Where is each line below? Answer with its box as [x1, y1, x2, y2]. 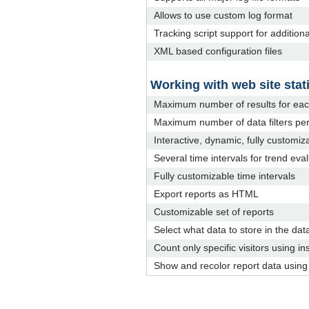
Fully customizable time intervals [154, 170, 295, 181]
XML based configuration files [154, 46, 282, 57]
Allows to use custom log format [154, 10, 292, 21]
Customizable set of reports [154, 206, 274, 217]
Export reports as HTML [154, 188, 259, 199]
